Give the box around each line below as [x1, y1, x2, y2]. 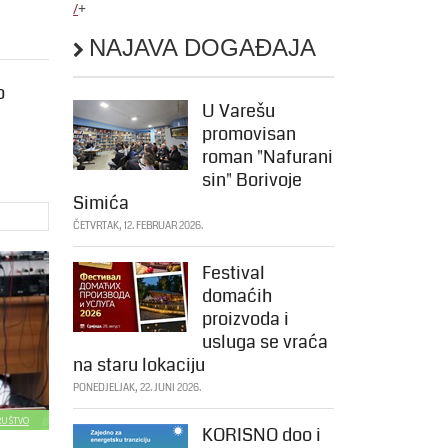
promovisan [202, 121, 296, 147]
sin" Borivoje [202, 167, 302, 193]
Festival [202, 260, 265, 286]
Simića [73, 190, 129, 216]
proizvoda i [202, 306, 289, 332]
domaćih [202, 283, 272, 309]
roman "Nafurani [202, 144, 333, 170]
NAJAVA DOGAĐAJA [89, 34, 316, 61]
